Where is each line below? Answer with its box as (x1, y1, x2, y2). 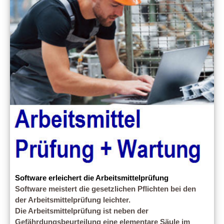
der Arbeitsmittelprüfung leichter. (15, 196, 130, 204)
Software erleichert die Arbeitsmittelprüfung (15, 174, 168, 182)
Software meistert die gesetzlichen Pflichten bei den (15, 185, 196, 193)
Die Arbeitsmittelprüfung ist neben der (15, 207, 148, 215)
